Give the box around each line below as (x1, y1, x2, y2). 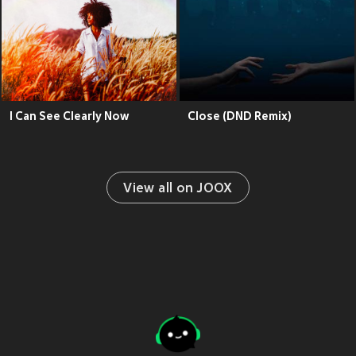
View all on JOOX (123, 182, 233, 197)
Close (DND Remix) (188, 110, 292, 123)
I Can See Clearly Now (10, 110, 130, 123)
